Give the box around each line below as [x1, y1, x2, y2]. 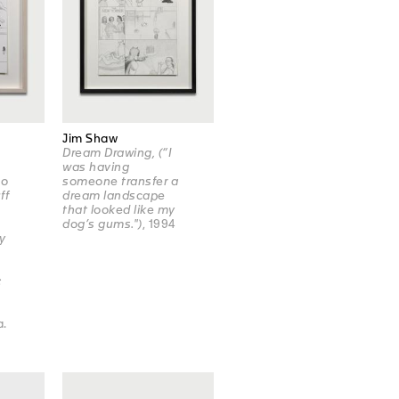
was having [62, 160, 130, 175]
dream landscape [62, 189, 166, 203]
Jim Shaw [62, 132, 118, 146]
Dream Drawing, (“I [62, 146, 173, 160]
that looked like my [62, 203, 175, 217]
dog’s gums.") [62, 217, 142, 232]
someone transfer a [62, 175, 179, 189]
